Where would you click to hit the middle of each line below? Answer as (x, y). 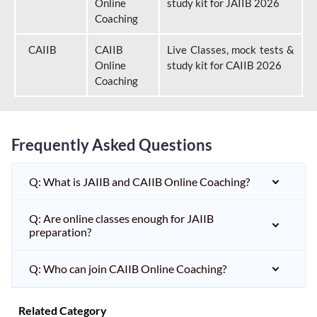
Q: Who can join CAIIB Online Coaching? (128, 269)
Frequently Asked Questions (112, 145)
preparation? (60, 232)
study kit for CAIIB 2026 (224, 65)
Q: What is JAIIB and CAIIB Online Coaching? (139, 181)
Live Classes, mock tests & (231, 50)
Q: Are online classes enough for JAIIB (121, 218)
